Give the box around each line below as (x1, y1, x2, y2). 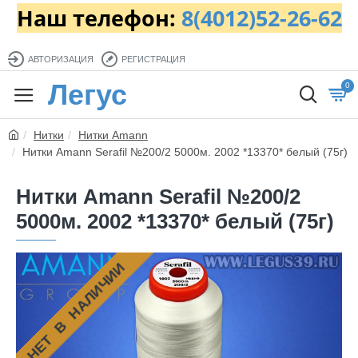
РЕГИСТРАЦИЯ (121, 54, 185, 64)
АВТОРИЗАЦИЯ (28, 54, 93, 64)
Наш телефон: (16, 3, 181, 33)
